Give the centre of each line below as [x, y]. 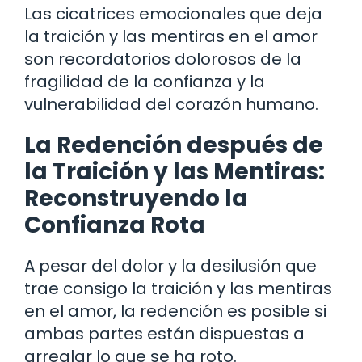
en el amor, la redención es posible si [175, 311]
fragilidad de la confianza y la [145, 81]
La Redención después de [174, 145]
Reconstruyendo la [136, 198]
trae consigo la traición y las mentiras [178, 288]
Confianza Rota [115, 225]
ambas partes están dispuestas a [164, 333]
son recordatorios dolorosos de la [163, 59]
